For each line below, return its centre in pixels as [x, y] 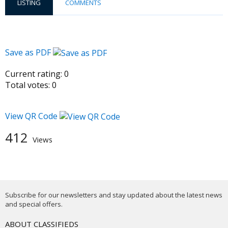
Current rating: [34, 74]
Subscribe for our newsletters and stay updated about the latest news [114, 195]
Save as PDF [29, 53]
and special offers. [34, 204]
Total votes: [27, 85]
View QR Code [31, 116]
